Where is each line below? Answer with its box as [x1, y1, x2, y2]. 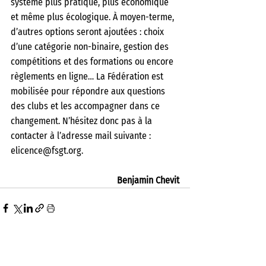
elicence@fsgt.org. [11, 145, 85, 156]
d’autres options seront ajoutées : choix [11, 26, 166, 37]
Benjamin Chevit [117, 175, 179, 186]
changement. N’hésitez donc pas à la [11, 115, 154, 126]
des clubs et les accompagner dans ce [11, 100, 162, 112]
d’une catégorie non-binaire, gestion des [11, 41, 171, 52]
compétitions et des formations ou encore [11, 56, 176, 67]
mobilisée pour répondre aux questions [11, 85, 167, 97]
